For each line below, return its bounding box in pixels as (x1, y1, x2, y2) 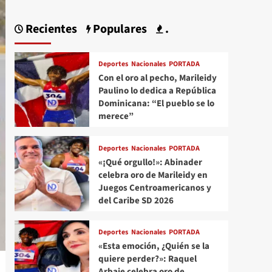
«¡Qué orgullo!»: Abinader (98, 155, 202, 169)
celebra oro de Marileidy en (98, 168, 208, 182)
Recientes (22, 21, 77, 38)
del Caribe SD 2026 (98, 194, 174, 207)
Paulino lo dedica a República (98, 84, 216, 98)
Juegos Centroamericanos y (98, 181, 211, 194)
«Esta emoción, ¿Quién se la (98, 240, 209, 253)
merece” (98, 110, 134, 123)
